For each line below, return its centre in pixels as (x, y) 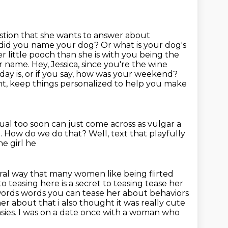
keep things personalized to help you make (98, 84)
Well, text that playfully (137, 134)
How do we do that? (46, 134)
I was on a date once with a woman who (99, 212)
